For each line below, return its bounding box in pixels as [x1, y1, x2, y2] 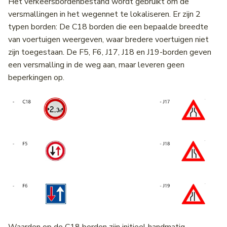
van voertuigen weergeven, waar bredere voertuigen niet [8, 33, 209, 45]
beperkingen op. [8, 71, 64, 83]
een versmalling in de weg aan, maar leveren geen [8, 59, 184, 70]
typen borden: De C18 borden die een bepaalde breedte [8, 21, 208, 32]
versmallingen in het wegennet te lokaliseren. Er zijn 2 [8, 8, 201, 20]
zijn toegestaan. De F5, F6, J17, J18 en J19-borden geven [8, 46, 211, 58]
